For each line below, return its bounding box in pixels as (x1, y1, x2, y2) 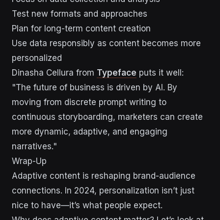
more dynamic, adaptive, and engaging (12, 126, 167, 137)
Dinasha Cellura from (12, 67, 97, 78)
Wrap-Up (12, 156, 47, 166)
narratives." (12, 141, 57, 151)
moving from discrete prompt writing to (12, 97, 166, 107)
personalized (12, 53, 62, 63)
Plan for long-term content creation (12, 23, 151, 33)
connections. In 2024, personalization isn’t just (12, 185, 194, 195)
